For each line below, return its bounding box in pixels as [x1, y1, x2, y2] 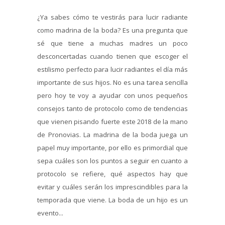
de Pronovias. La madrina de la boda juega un [37, 130, 188, 139]
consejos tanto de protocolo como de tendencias [37, 103, 188, 113]
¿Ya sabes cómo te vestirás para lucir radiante [37, 12, 188, 22]
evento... [37, 208, 63, 217]
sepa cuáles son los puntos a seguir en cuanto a [37, 156, 188, 165]
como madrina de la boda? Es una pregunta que [37, 25, 188, 35]
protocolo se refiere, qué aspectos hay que [37, 169, 188, 178]
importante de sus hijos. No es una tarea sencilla [37, 77, 188, 87]
